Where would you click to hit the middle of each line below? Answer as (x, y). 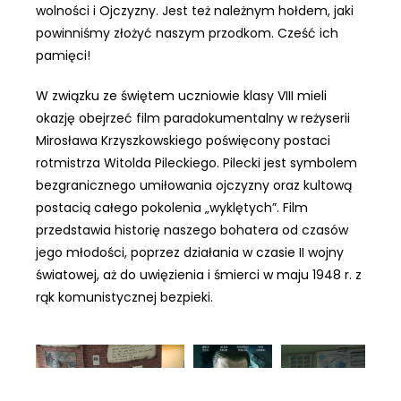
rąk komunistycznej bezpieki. (125, 297)
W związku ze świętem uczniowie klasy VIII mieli (182, 95)
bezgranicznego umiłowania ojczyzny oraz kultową (194, 185)
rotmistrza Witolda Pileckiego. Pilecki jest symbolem (197, 162)
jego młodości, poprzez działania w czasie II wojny (190, 252)
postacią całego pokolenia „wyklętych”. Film (172, 207)
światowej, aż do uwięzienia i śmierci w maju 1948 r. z (199, 274)
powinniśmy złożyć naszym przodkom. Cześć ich (188, 33)
